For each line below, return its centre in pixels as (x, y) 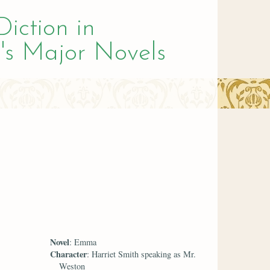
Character (69, 254)
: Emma (83, 242)
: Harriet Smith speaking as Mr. (142, 254)
